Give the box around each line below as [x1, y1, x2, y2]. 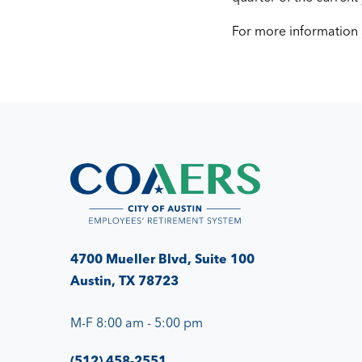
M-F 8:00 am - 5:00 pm [70, 314, 203, 331]
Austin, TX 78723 [70, 272, 179, 289]
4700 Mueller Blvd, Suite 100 [70, 250, 255, 267]
